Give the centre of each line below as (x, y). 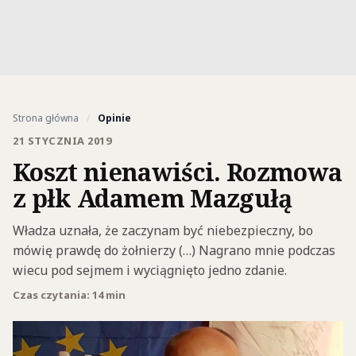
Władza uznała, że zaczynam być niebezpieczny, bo (163, 230)
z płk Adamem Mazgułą (153, 198)
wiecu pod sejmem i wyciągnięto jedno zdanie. (150, 270)
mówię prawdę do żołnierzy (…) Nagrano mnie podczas (174, 250)
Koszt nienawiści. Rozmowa (178, 172)
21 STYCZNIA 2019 (62, 141)
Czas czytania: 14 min (69, 295)
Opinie (114, 118)
